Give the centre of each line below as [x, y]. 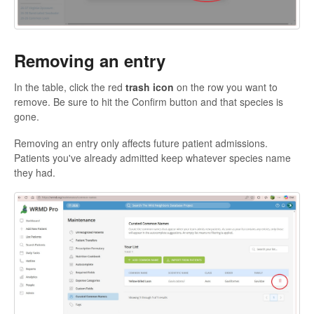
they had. [35, 172]
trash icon [150, 87]
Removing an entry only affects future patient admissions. [141, 143]
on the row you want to [226, 87]
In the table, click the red [70, 87]
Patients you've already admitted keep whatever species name [152, 157]
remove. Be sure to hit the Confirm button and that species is [149, 101]
